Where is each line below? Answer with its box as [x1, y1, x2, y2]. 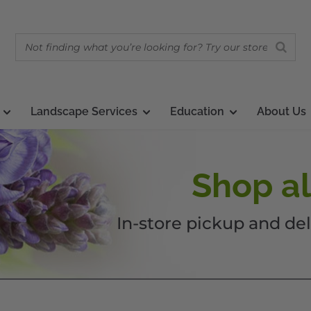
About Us [257, 104, 306, 118]
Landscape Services [31, 104, 137, 118]
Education [170, 104, 224, 118]
